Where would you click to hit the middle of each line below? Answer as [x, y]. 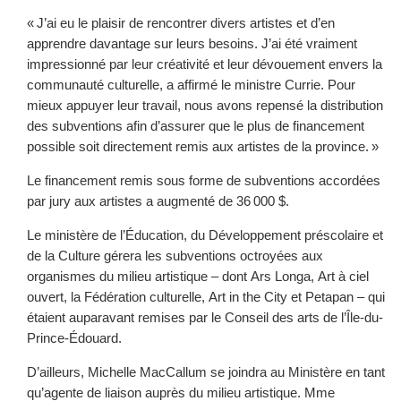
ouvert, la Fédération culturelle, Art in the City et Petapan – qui [206, 297]
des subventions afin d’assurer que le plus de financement [196, 126]
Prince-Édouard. [74, 338]
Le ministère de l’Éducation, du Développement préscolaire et [205, 235]
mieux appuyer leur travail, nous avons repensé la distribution [205, 105]
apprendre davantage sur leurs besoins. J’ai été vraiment [192, 43]
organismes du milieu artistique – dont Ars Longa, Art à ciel [198, 276]
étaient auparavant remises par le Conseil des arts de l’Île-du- [205, 317]
